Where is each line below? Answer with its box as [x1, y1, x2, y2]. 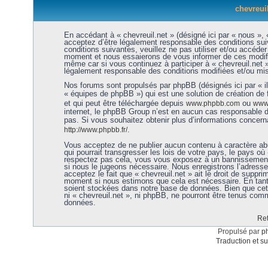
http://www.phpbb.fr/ [63, 126, 127, 134]
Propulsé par [217, 227, 261, 236]
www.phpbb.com [185, 99, 240, 108]
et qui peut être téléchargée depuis [63, 99, 186, 108]
